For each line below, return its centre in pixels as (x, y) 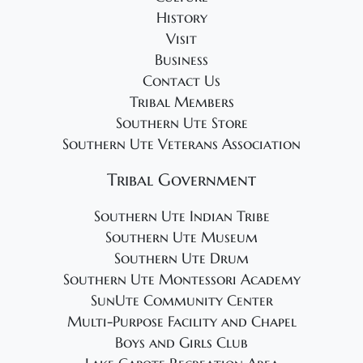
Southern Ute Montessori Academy (181, 280)
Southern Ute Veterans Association (181, 145)
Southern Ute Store (181, 124)
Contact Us (181, 81)
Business (181, 60)
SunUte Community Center (181, 301)
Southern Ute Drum (181, 259)
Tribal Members (181, 102)
